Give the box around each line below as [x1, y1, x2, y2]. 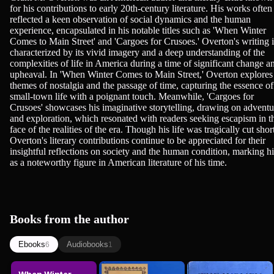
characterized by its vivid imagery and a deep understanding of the [10, 46, 265, 57]
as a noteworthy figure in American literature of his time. [10, 157, 227, 168]
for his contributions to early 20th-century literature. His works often [10, 2, 272, 13]
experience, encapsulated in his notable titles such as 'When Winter [10, 24, 266, 35]
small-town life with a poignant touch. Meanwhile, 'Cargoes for [10, 91, 254, 102]
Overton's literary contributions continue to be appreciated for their [10, 135, 265, 146]
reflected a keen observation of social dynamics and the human [10, 13, 251, 24]
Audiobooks [67, 240, 108, 250]
